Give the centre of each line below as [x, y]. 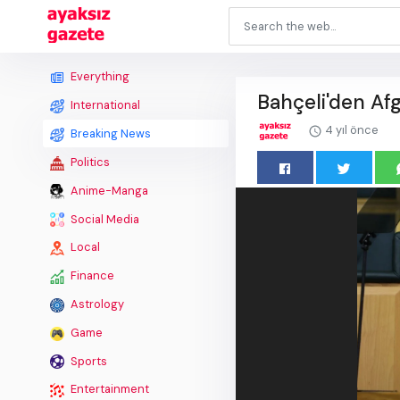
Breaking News [109, 133]
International [104, 105]
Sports [87, 361]
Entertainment [108, 389]
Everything [99, 77]
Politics [89, 162]
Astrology [96, 304]
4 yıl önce [350, 130]
